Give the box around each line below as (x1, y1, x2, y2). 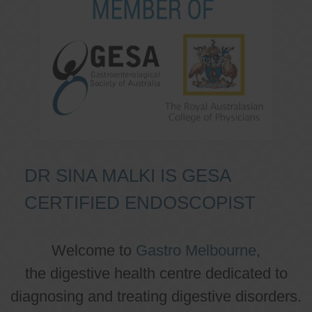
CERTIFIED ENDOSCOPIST (24, 192, 256, 213)
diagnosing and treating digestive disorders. (10, 287, 302, 305)
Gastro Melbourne (136, 241, 256, 259)
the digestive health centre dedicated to (24, 264, 288, 282)
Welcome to (52, 241, 136, 259)
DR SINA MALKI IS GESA (24, 164, 231, 186)
